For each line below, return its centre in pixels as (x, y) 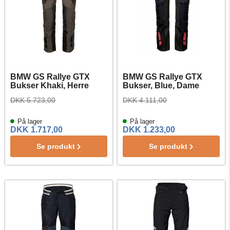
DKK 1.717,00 (36, 130)
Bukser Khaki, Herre (50, 85)
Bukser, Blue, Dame (161, 85)
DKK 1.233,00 (149, 130)
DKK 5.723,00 (33, 100)
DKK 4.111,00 (145, 100)
